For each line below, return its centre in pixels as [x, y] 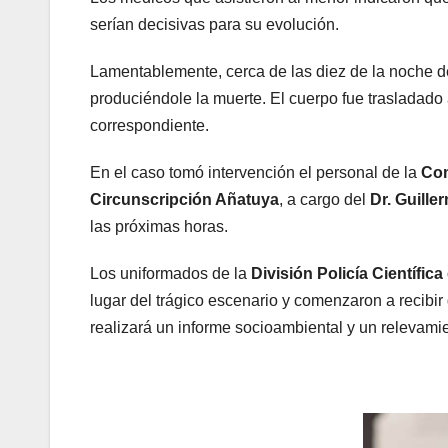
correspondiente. [149, 125]
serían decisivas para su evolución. [214, 24]
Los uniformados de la [168, 273]
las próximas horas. [159, 226]
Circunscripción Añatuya [184, 199]
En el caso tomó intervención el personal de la [253, 172]
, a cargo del [324, 199]
